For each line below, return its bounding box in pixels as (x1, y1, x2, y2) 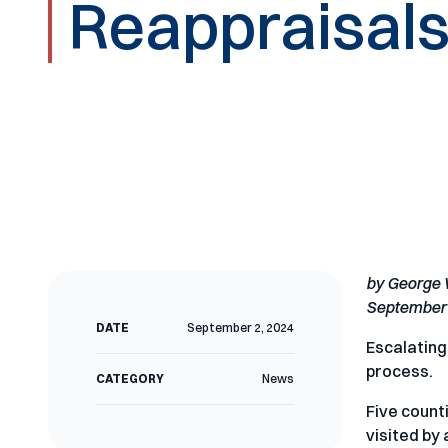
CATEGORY (96, 371, 165, 386)
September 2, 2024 (187, 320, 295, 335)
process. (366, 361, 434, 381)
